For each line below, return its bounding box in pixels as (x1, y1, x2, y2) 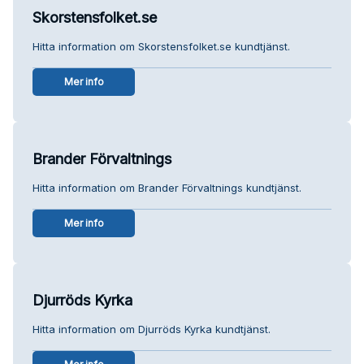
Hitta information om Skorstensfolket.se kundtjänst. (32, 39, 290, 53)
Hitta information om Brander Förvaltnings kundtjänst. (32, 180, 301, 194)
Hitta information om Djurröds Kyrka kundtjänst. (32, 322, 271, 336)
